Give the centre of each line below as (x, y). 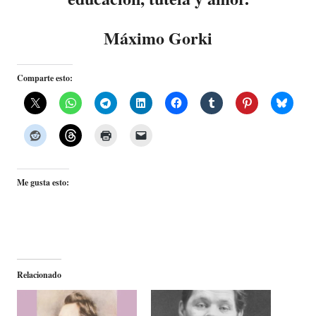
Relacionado (39, 274)
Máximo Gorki (158, 37)
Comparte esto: (45, 78)
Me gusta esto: (43, 182)
